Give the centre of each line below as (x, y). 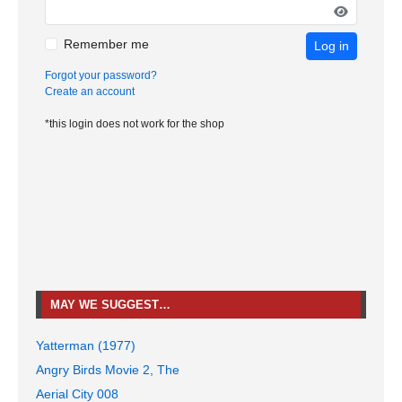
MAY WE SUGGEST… (110, 305)
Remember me (106, 44)
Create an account (90, 92)
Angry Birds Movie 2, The (108, 370)
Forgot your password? (101, 76)
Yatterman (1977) (86, 346)
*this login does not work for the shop (135, 124)
